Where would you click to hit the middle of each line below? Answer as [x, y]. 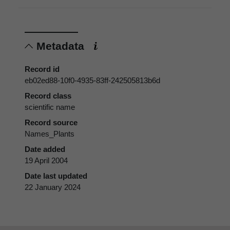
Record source [51, 123]
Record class [48, 96]
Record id [42, 69]
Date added [45, 149]
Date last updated [56, 176]
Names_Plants [50, 134]
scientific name [50, 107]
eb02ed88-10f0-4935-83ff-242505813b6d [92, 81]
